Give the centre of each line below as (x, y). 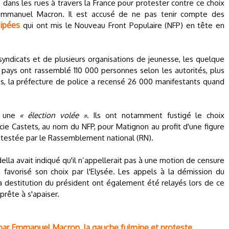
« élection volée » (53, 115)
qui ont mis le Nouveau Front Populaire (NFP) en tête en (122, 25)
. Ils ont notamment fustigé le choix (155, 115)
